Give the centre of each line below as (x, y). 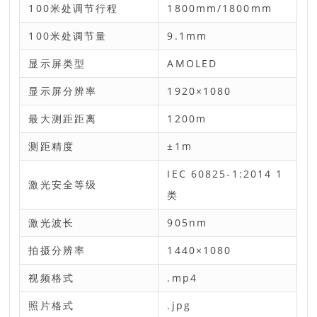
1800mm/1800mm (220, 8)
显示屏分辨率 (63, 91)
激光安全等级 (63, 184)
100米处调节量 (68, 36)
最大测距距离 (63, 119)
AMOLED (192, 63)
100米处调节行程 (74, 8)
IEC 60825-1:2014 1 (225, 174)
